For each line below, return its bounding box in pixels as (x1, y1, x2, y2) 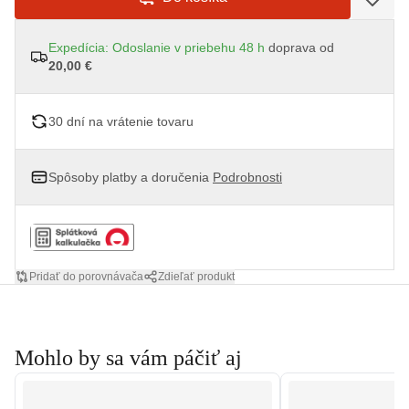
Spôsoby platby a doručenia (48, 170, 213, 185)
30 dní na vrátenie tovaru (48, 114, 194, 130)
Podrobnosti (213, 170, 282, 185)
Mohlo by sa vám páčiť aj (15, 346, 242, 371)
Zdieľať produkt (158, 270, 235, 284)
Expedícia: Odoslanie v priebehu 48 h (47, 40, 265, 56)
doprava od (264, 40, 334, 56)
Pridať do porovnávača (29, 270, 143, 284)
